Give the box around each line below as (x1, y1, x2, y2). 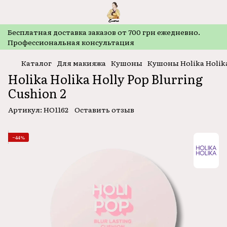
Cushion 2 (8, 84, 66, 102)
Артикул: (8, 104, 42, 115)
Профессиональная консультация (8, 37, 134, 47)
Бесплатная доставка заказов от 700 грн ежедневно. (8, 27, 200, 37)
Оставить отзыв (74, 104, 134, 115)
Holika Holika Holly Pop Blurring (8, 70, 203, 88)
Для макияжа (57, 58, 106, 68)
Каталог (21, 58, 52, 68)
